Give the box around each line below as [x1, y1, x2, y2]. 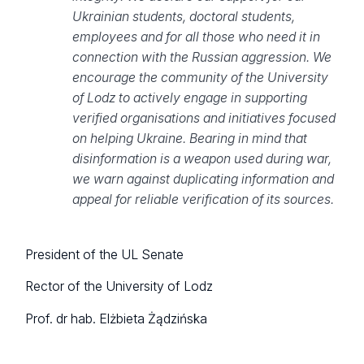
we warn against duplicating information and [71, 171, 334, 188]
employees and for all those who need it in [71, 29, 320, 45]
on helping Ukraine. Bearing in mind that [71, 131, 307, 147]
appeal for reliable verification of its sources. [71, 192, 337, 208]
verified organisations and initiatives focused [71, 110, 336, 127]
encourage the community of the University [71, 70, 328, 86]
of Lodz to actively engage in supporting [71, 90, 307, 106]
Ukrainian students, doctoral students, [71, 9, 295, 25]
